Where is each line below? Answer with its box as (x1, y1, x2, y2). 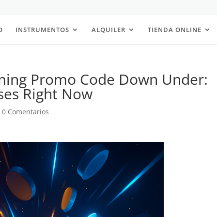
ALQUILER (92, 25, 125, 34)
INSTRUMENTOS (15, 25, 69, 34)
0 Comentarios (2, 107, 49, 116)
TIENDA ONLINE (148, 25, 201, 34)
